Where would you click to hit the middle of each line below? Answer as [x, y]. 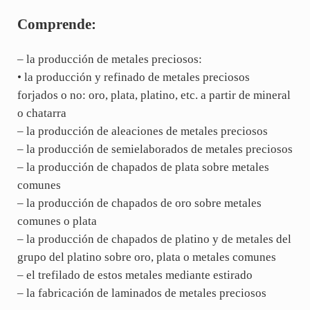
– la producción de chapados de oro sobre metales [139, 203]
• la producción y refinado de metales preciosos [133, 77]
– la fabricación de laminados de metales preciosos [142, 293]
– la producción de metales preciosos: [109, 59]
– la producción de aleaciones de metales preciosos [142, 131]
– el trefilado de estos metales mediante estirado [135, 275]
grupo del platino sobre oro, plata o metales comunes [146, 257]
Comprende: [56, 24]
